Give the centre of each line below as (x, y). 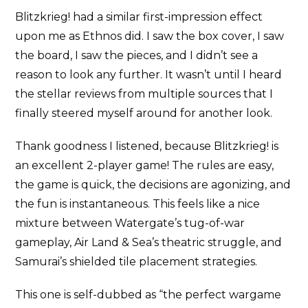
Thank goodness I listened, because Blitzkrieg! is (147, 146)
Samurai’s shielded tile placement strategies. (136, 261)
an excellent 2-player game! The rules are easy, (145, 165)
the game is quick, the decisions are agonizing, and (153, 184)
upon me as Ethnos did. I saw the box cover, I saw (150, 36)
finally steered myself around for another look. (144, 113)
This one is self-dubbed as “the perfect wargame (148, 294)
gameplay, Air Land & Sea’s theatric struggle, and (149, 242)
